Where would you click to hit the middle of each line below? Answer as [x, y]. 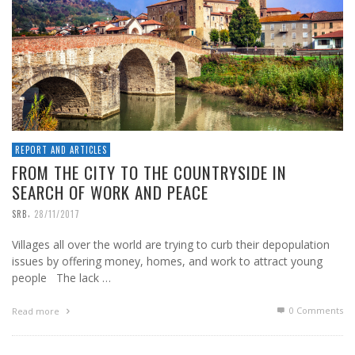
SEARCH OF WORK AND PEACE [110, 193]
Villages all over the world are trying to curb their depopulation [171, 245]
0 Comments [315, 311]
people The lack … [61, 278]
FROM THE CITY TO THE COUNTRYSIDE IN [149, 173]
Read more [37, 311]
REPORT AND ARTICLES [61, 150]
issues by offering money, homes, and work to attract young [167, 261]
